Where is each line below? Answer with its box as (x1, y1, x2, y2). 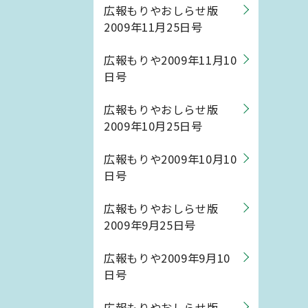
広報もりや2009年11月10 (104, 52, 237, 68)
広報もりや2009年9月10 (104, 250, 230, 266)
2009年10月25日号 (104, 118, 203, 134)
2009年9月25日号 (104, 217, 197, 233)
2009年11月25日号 (104, 19, 203, 35)
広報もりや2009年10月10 (104, 151, 237, 167)
